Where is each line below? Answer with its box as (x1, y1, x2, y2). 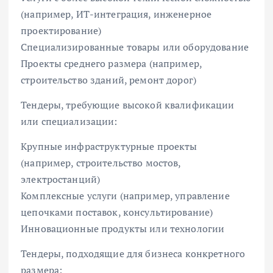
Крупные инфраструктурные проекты (21, 140, 197, 154)
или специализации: (21, 115, 118, 129)
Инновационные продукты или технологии (21, 222, 225, 236)
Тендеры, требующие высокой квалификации (21, 98, 235, 112)
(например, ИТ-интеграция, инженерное (21, 7, 212, 21)
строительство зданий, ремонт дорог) (21, 73, 197, 87)
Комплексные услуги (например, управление (21, 189, 230, 203)
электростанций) (21, 172, 101, 186)
